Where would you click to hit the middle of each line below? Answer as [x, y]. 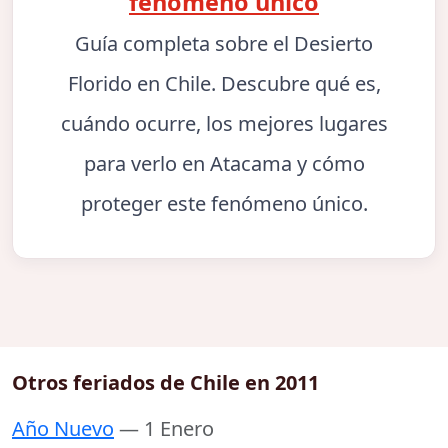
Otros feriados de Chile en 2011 [165, 383]
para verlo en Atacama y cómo [224, 164]
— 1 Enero [166, 429]
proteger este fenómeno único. [224, 204]
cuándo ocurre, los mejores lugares [224, 124]
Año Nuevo [63, 429]
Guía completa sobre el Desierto [224, 44]
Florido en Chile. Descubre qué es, [224, 84]
